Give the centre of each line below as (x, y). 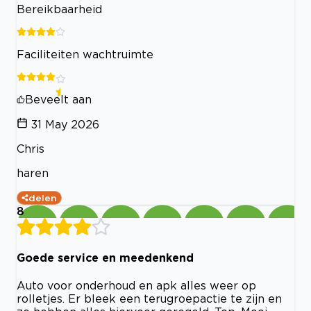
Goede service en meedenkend (105, 258)
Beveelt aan (58, 99)
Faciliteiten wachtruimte (85, 54)
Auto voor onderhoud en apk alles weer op (136, 286)
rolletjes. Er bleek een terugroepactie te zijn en (149, 299)
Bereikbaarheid (59, 9)
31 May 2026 (65, 124)
